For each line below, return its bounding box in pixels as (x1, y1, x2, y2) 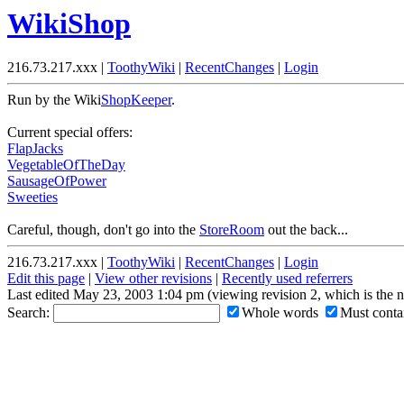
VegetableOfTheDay (7, 157, 125, 173)
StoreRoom (199, 222, 264, 238)
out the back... (264, 222, 348, 238)
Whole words (242, 305, 318, 321)
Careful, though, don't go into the (7, 222, 199, 238)
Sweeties (7, 189, 58, 206)
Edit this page (7, 271, 85, 287)
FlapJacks (7, 141, 63, 157)
